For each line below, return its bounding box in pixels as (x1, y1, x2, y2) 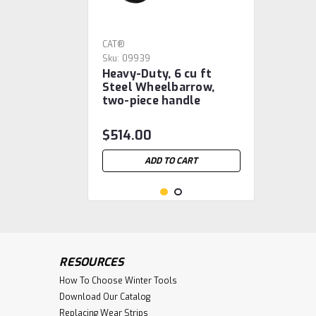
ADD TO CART (145, 155, 198, 166)
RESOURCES (59, 255, 124, 269)
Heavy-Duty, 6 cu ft (102, 66, 212, 81)
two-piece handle (102, 93, 201, 108)
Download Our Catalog (59, 291, 151, 303)
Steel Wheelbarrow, (102, 80, 215, 95)
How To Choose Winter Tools (59, 275, 178, 286)
